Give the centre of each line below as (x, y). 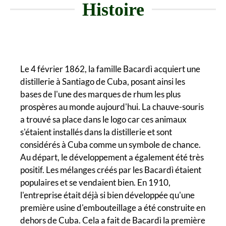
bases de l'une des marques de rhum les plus (100, 94)
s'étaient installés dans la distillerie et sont (96, 132)
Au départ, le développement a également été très (112, 157)
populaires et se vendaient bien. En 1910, (95, 182)
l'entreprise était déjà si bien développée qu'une (107, 195)
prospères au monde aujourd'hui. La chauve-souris (112, 106)
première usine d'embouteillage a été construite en (113, 207)
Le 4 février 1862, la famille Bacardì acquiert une (110, 69)
